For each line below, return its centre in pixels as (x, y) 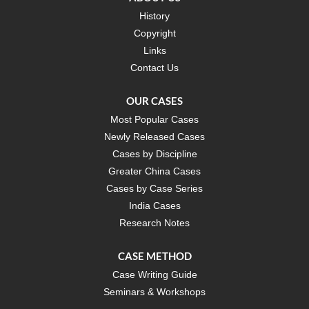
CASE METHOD (154, 256)
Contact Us (154, 67)
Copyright (154, 33)
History (154, 16)
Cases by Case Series (154, 188)
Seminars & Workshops (154, 291)
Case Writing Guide (154, 274)
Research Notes (154, 222)
